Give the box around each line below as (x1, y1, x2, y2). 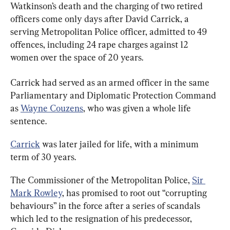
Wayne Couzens (21, 103, 83, 113)
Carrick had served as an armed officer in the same (10, 77, 212, 88)
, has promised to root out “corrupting (62, 187, 209, 198)
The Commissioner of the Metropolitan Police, (10, 175, 192, 185)
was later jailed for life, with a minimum (40, 139, 201, 149)
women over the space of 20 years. (10, 52, 143, 63)
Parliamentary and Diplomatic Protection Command (10, 90, 218, 101)
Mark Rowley (10, 187, 62, 198)
